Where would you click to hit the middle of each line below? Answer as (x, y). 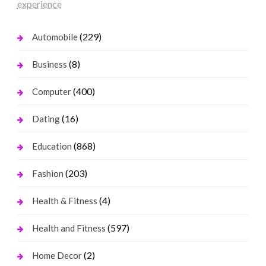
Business (49, 64)
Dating (46, 119)
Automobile (55, 37)
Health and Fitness (69, 228)
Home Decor (57, 256)
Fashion (47, 174)
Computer (51, 92)
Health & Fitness (64, 201)
